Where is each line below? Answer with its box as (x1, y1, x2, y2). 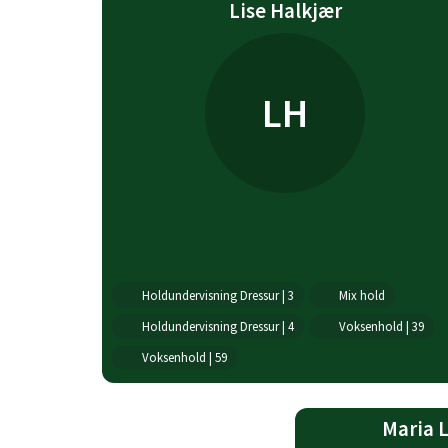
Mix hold (338, 287, 385, 303)
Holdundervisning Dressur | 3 (141, 287, 294, 303)
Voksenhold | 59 (141, 349, 227, 365)
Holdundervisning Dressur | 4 (141, 318, 294, 334)
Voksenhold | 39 (338, 318, 424, 334)
